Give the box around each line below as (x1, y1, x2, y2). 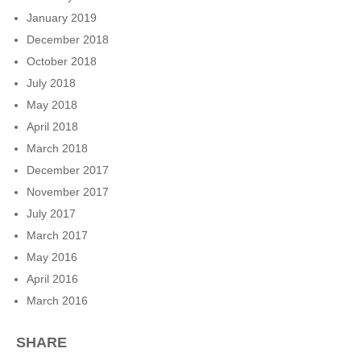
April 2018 (27, 119, 78, 133)
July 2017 (27, 206, 76, 220)
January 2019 (27, 10, 97, 24)
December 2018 (27, 32, 109, 46)
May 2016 (27, 250, 77, 263)
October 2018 (27, 54, 97, 68)
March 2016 (27, 293, 88, 307)
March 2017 (27, 228, 88, 242)
